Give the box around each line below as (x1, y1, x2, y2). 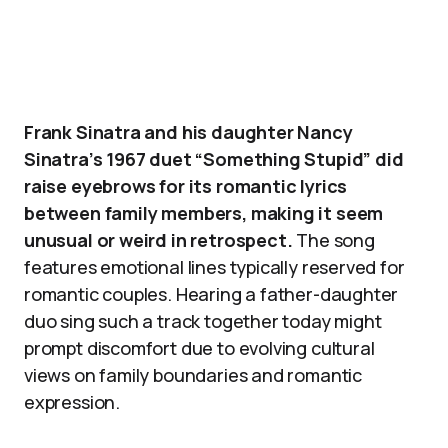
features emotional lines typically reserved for (24, 255, 405, 279)
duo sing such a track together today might (24, 309, 382, 333)
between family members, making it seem (24, 201, 384, 225)
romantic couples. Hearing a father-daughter (24, 282, 399, 306)
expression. (24, 390, 121, 414)
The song (292, 228, 375, 252)
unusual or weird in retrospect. (24, 228, 293, 252)
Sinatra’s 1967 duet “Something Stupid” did (24, 147, 404, 171)
